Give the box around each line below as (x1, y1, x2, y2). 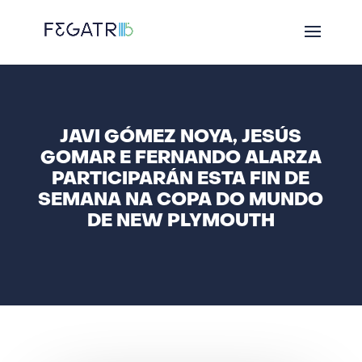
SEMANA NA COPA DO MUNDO (38, 192, 324, 209)
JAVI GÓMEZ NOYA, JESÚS (60, 129, 302, 146)
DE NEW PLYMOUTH (86, 213, 275, 230)
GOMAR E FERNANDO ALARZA (40, 150, 322, 167)
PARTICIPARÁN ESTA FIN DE (52, 171, 310, 188)
